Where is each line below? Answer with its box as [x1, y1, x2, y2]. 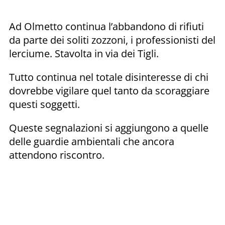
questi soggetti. [9, 97, 80, 111]
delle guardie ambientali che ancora [9, 134, 174, 148]
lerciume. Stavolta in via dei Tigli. [9, 46, 159, 60]
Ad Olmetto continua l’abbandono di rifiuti [9, 19, 204, 33]
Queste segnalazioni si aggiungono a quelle [9, 121, 208, 135]
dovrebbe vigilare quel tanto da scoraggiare [9, 83, 209, 97]
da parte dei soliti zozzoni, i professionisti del [9, 33, 215, 47]
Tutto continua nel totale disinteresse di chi [9, 70, 208, 84]
